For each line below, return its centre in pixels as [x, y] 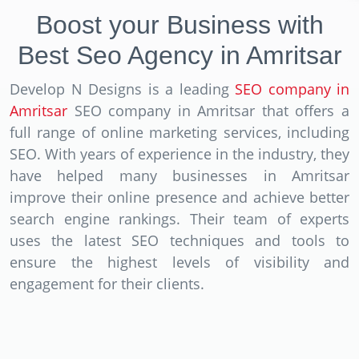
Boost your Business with [179, 24]
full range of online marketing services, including [179, 132]
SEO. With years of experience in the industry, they [179, 153]
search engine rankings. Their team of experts [179, 218]
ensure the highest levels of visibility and [179, 262]
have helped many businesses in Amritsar [179, 175]
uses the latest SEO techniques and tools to [179, 240]
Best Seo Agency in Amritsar [179, 55]
